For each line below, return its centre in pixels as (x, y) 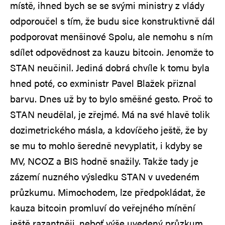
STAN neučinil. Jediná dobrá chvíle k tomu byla (110, 67)
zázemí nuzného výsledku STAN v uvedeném (105, 176)
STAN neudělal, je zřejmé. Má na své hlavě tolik (110, 114)
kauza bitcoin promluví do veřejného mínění (103, 207)
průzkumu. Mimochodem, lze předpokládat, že (108, 192)
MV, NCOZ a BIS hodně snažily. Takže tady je (104, 161)
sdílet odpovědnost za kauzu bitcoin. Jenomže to (112, 52)
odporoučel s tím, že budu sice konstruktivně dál (113, 21)
